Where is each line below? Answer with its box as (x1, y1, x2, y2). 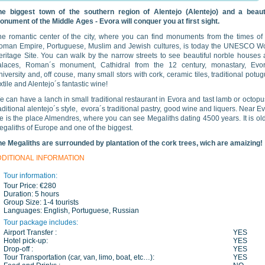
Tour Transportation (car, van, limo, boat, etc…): (4, 253, 154, 261)
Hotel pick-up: (4, 237, 48, 245)
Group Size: (4, 198, 43, 206)
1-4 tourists (43, 198, 79, 206)
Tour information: (4, 172, 57, 180)
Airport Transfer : (4, 228, 57, 237)
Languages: (4, 206, 44, 215)
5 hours (35, 190, 59, 198)
